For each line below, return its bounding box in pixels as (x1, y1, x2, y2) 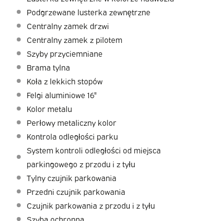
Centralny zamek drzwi (26, 20, 109, 32)
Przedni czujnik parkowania (26, 186, 125, 197)
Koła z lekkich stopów (26, 75, 103, 87)
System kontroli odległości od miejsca (26, 145, 161, 156)
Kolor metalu (26, 103, 72, 114)
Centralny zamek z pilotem (26, 34, 122, 45)
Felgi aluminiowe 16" (26, 89, 97, 101)
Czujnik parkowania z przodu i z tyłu (26, 200, 155, 211)
